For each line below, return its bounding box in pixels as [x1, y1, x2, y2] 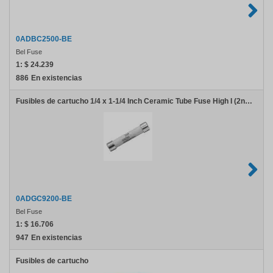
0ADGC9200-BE [16, 194, 72, 203]
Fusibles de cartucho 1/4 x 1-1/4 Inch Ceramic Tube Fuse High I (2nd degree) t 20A [245, 97, 252, 105]
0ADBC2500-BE [16, 35, 72, 43]
